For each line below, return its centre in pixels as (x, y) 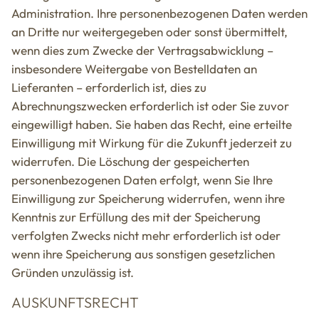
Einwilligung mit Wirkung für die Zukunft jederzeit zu (152, 143)
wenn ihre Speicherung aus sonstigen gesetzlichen (143, 254)
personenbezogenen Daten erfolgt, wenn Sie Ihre (142, 180)
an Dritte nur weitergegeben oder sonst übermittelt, (150, 32)
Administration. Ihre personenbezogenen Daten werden (159, 14)
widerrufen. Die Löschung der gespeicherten (130, 162)
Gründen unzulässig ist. (73, 273)
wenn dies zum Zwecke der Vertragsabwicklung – (142, 51)
